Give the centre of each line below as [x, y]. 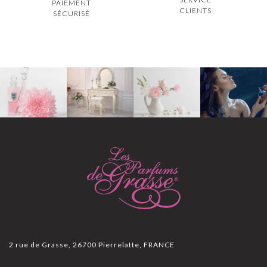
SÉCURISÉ [71, 13]
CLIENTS [196, 10]
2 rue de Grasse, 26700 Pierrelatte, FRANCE [92, 244]
